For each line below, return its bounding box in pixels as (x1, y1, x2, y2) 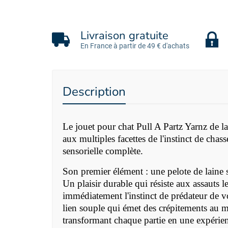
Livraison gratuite (80, 28, 168, 44)
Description (63, 83, 126, 101)
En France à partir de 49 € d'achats (80, 42, 189, 50)
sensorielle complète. (63, 146, 143, 157)
